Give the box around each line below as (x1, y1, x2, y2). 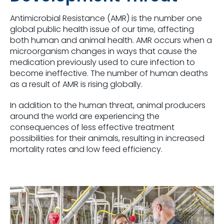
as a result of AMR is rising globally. (10, 78, 142, 90)
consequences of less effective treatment (10, 121, 174, 133)
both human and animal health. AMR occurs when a (10, 34, 212, 46)
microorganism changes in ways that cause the (10, 45, 197, 57)
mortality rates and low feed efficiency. (10, 143, 162, 155)
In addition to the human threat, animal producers (10, 99, 205, 111)
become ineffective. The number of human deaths (10, 67, 208, 79)
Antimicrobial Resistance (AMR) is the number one (10, 12, 202, 24)
